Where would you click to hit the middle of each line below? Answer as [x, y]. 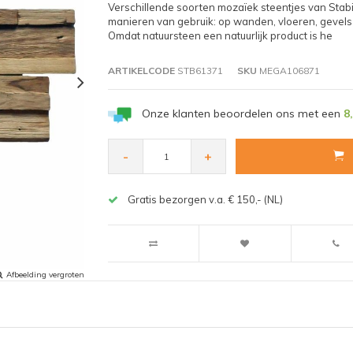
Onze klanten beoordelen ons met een [242, 113]
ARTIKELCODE [141, 70]
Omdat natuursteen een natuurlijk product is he [220, 35]
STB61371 [199, 70]
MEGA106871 [288, 70]
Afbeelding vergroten [45, 274]
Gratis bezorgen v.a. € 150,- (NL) [205, 200]
